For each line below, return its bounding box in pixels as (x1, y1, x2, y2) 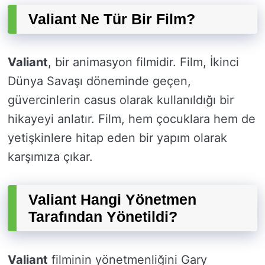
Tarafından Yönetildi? (28, 208, 177, 225)
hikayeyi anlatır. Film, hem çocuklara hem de (8, 112, 256, 127)
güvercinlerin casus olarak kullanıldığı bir (8, 93, 234, 108)
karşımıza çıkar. (8, 150, 93, 164)
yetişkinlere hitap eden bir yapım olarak (8, 131, 227, 146)
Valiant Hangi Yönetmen (28, 191, 196, 208)
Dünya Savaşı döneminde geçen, (8, 74, 191, 89)
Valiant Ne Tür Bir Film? (28, 11, 195, 28)
